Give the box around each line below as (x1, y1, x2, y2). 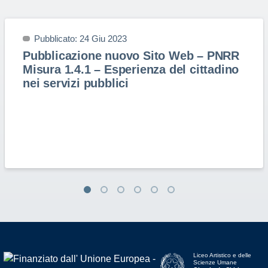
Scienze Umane (193, 259, 237, 266)
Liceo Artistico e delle (193, 252, 251, 258)
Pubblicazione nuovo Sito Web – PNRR (23, 49, 239, 62)
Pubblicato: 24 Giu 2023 (34, 33, 127, 44)
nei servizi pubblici (23, 77, 129, 90)
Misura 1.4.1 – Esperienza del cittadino (23, 63, 239, 76)
